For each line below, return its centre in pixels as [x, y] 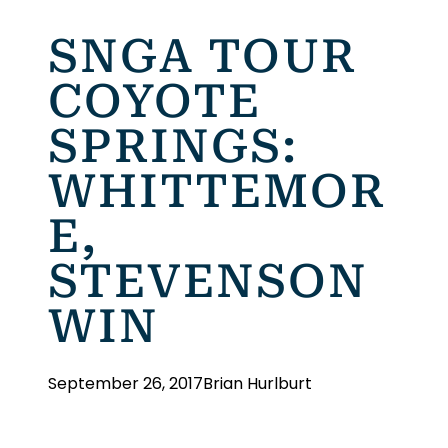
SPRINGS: [173, 146]
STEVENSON [208, 281]
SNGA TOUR [202, 56]
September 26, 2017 [125, 383]
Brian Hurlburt [257, 383]
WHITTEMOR [217, 191]
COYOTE [154, 101]
